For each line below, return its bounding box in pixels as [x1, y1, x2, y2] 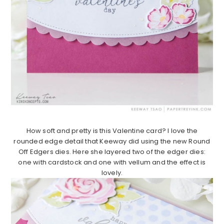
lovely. [101, 167, 123, 177]
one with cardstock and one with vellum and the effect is [18, 157, 206, 167]
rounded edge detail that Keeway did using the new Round [13, 136, 210, 146]
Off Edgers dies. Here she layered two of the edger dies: [18, 146, 206, 156]
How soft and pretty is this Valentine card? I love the [26, 125, 198, 135]
